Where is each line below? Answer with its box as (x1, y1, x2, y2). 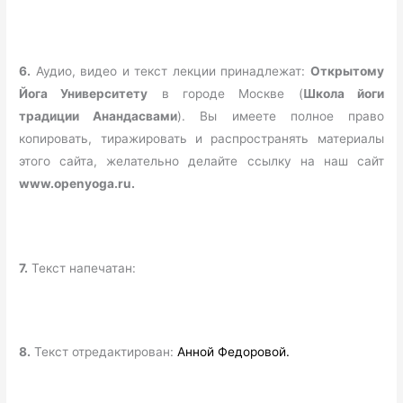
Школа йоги (302, 85, 384, 101)
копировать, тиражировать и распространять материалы (19, 130, 384, 146)
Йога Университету (19, 85, 148, 101)
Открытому (309, 63, 384, 78)
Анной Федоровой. (177, 345, 291, 360)
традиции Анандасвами (19, 108, 178, 123)
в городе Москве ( (148, 85, 303, 101)
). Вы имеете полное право (177, 108, 384, 123)
